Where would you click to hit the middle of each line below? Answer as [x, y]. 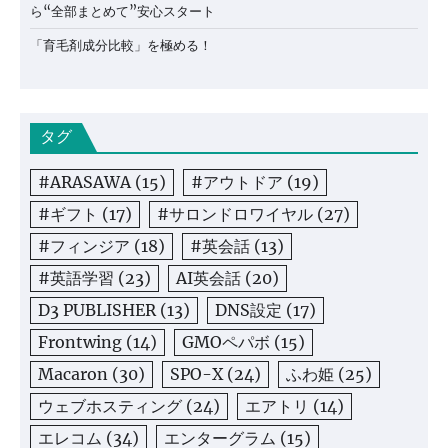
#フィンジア [84, 245]
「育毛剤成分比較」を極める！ [121, 45]
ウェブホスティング [110, 405]
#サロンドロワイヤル [235, 213]
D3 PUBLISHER [97, 309]
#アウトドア [237, 181]
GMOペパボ [226, 341]
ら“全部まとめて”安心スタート [122, 11]
